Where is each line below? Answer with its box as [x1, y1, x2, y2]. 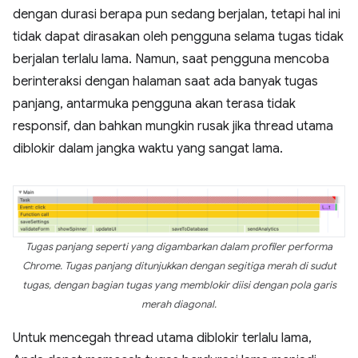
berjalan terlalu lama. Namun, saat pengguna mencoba [13, 50, 329, 67]
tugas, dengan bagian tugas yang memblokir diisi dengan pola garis [22, 278, 336, 292]
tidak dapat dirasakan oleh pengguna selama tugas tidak [13, 28, 344, 45]
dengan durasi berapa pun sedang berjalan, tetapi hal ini [13, 6, 340, 22]
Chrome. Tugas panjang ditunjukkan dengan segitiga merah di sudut [22, 259, 336, 272]
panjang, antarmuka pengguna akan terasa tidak [13, 95, 296, 112]
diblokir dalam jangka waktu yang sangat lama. [13, 140, 283, 157]
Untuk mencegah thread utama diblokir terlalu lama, [13, 329, 312, 346]
